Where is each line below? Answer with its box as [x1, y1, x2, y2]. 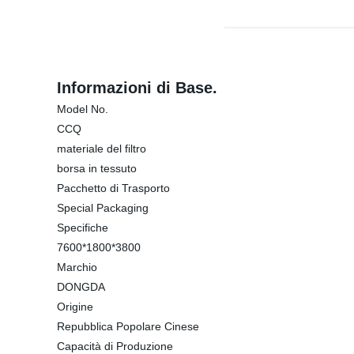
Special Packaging [57, 201, 149, 214]
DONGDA [57, 281, 105, 293]
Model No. [57, 103, 108, 115]
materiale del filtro [57, 142, 146, 155]
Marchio [57, 261, 97, 273]
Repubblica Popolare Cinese [57, 320, 199, 333]
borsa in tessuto [57, 162, 137, 175]
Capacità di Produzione [57, 340, 173, 352]
